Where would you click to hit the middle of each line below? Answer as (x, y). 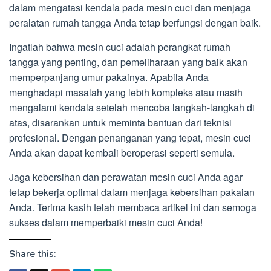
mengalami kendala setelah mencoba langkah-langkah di (132, 108)
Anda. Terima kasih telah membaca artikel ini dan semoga (133, 207)
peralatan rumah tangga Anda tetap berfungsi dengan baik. (135, 23)
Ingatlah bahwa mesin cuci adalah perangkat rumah (120, 47)
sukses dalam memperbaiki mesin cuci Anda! (106, 223)
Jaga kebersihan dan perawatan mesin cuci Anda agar (126, 177)
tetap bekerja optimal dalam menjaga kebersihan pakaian (132, 192)
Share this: (33, 254)
